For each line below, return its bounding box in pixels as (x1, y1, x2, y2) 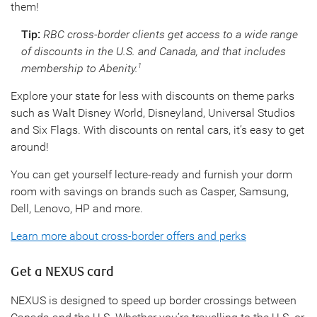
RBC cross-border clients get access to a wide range (43, 27, 298, 41)
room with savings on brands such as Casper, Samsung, (11, 184, 289, 198)
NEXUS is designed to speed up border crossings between (11, 293, 296, 307)
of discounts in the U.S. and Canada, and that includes (21, 44, 286, 58)
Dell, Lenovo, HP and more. (11, 201, 143, 215)
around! (11, 139, 49, 154)
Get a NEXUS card (11, 263, 114, 280)
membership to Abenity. (21, 61, 138, 75)
